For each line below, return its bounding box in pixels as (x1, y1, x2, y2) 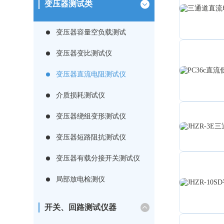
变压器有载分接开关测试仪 (56, 154, 140, 162)
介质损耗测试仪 (56, 91, 105, 99)
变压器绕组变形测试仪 (56, 112, 126, 120)
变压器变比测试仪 (56, 49, 112, 57)
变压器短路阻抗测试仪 (56, 133, 126, 141)
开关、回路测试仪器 (44, 203, 117, 211)
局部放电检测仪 (56, 175, 105, 183)
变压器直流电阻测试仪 (56, 70, 126, 78)
